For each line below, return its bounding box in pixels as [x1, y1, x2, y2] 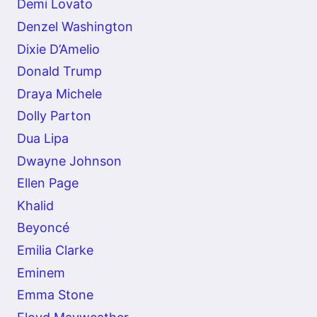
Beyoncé [17, 220, 69, 236]
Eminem [17, 265, 65, 280]
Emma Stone [17, 287, 93, 303]
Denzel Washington [17, 19, 133, 35]
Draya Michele [17, 86, 102, 101]
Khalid [17, 197, 54, 213]
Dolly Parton [17, 108, 91, 124]
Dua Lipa [17, 131, 69, 146]
